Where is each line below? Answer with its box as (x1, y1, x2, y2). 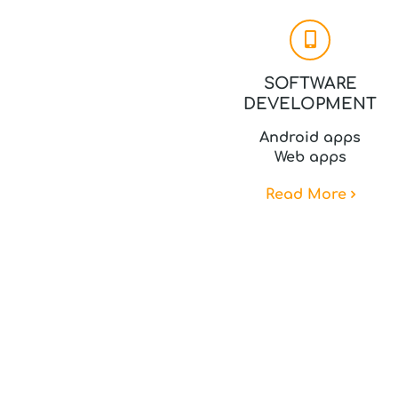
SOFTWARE (263, 75, 357, 92)
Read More (265, 187, 346, 203)
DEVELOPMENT (243, 95, 378, 113)
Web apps (274, 149, 346, 165)
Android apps (259, 130, 362, 146)
